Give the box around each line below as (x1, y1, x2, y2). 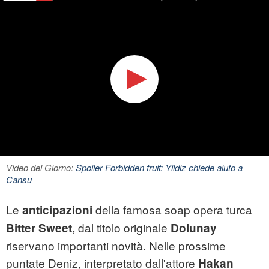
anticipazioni (22, 202, 92, 219)
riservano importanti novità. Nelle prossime (6, 237, 226, 254)
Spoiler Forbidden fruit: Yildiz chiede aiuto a (76, 161, 243, 174)
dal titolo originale (75, 219, 168, 236)
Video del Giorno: (6, 161, 76, 174)
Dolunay (168, 220, 217, 237)
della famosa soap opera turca (92, 201, 252, 218)
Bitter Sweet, (6, 220, 75, 237)
